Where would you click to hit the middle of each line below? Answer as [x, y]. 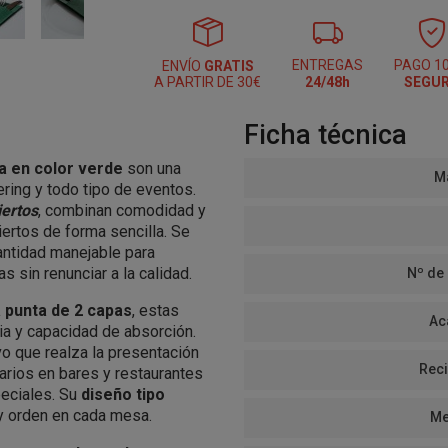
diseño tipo [123, 394]
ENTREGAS [327, 65]
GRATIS [228, 66]
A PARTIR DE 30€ [207, 82]
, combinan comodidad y [122, 210]
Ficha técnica [325, 135]
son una [152, 168]
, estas [155, 310]
